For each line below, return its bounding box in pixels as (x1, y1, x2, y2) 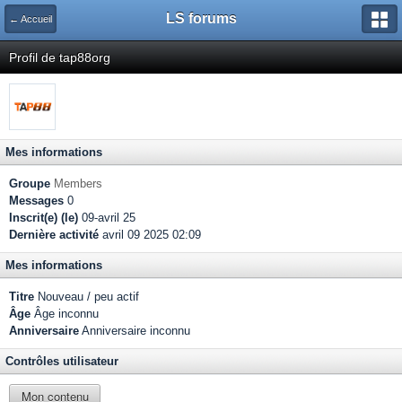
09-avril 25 (78, 211, 135, 224)
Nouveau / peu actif (34, 290, 139, 303)
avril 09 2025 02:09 (99, 228, 201, 241)
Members (54, 177, 102, 190)
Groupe (9, 177, 50, 190)
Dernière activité (9, 228, 99, 241)
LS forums (165, 11, 237, 26)
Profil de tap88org (9, 50, 110, 65)
